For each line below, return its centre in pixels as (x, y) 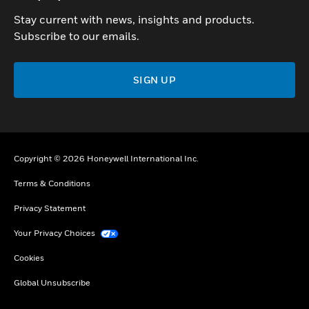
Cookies (29, 257)
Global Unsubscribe (52, 282)
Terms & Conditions (52, 183)
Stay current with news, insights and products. (134, 19)
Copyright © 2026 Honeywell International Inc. (106, 158)
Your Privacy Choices (56, 232)
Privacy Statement (50, 208)
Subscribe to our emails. (77, 36)
